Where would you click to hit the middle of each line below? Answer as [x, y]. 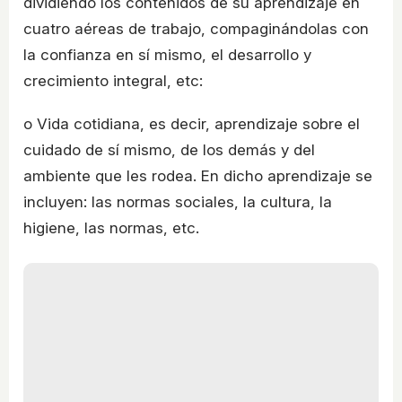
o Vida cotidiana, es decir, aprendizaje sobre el [192, 123]
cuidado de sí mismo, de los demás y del [169, 149]
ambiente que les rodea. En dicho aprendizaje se [198, 175]
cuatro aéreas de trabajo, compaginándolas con [196, 28]
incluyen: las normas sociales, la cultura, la [178, 201]
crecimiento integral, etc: [113, 80]
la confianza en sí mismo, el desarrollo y [167, 54]
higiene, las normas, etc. [111, 227]
